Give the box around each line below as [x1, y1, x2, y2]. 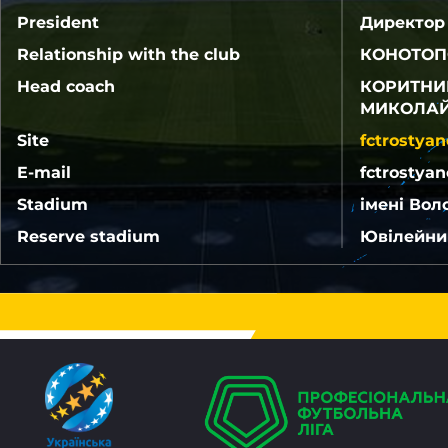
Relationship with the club [17, 44, 240, 64]
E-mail [17, 162, 71, 182]
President [17, 12, 99, 32]
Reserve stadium [17, 226, 160, 246]
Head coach [17, 76, 115, 96]
